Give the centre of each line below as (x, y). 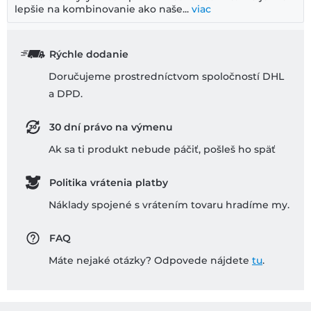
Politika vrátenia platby (108, 183)
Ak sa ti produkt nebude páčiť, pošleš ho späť (162, 150)
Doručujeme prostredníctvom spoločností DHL (166, 77)
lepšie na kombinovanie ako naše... (102, 9)
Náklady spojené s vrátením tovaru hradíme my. (169, 205)
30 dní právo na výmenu (111, 127)
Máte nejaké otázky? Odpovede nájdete (150, 261)
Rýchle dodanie (89, 54)
